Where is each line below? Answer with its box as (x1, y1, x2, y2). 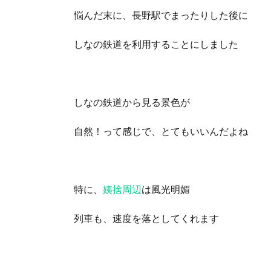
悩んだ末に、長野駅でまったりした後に (74, 9, 248, 21)
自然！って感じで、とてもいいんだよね (74, 125, 248, 137)
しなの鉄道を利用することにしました (74, 38, 238, 50)
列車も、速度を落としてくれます (74, 212, 219, 224)
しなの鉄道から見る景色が (74, 96, 190, 108)
